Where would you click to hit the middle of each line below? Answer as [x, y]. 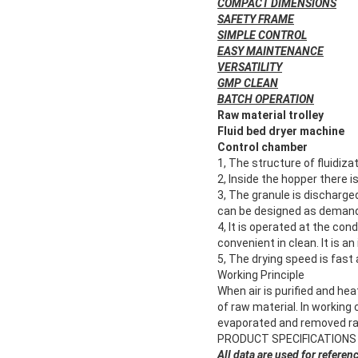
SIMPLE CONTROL [262, 36]
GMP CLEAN [248, 84]
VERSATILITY [250, 68]
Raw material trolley [270, 115]
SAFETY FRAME [256, 20]
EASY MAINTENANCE [270, 52]
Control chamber [263, 147]
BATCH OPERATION [266, 99]
